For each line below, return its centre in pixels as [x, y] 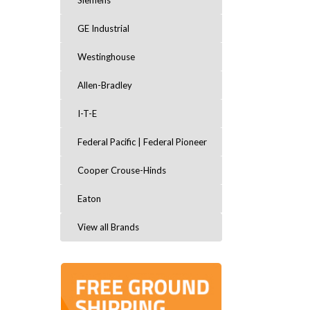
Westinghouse [106, 57]
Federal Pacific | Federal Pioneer [142, 142]
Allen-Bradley [105, 85]
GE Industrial [103, 28]
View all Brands [108, 227]
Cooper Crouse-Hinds [122, 170]
